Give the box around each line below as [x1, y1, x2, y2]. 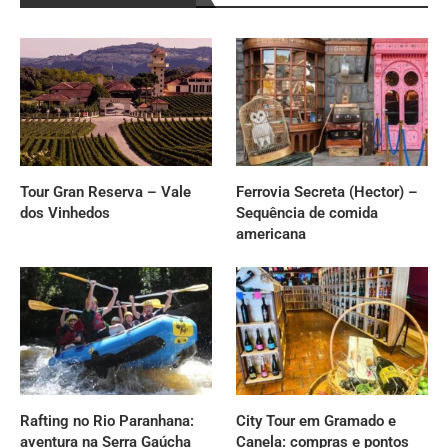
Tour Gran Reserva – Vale [20, 182, 191, 201]
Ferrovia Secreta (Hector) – [236, 182, 419, 201]
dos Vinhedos [20, 203, 110, 222]
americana [236, 224, 307, 243]
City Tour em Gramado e [236, 411, 397, 430]
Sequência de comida [236, 203, 379, 222]
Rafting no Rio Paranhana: [20, 411, 194, 430]
